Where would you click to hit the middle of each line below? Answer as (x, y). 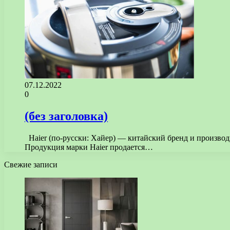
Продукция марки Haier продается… (89, 147)
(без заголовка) (66, 116)
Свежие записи (31, 164)
